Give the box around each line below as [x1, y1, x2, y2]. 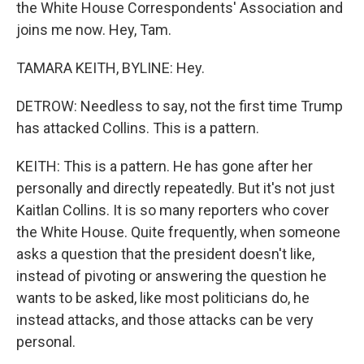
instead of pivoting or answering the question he [16, 267, 327, 284]
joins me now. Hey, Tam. [16, 21, 171, 38]
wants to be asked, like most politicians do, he [16, 289, 310, 306]
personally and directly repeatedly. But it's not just [16, 180, 335, 197]
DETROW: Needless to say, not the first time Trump [16, 97, 343, 115]
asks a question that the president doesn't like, [16, 245, 314, 262]
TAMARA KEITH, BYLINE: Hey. [16, 59, 205, 76]
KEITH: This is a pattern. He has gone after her [16, 158, 313, 175]
